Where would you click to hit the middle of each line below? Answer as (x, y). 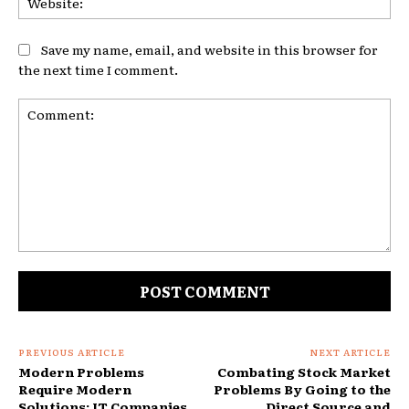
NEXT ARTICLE (350, 352)
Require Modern (75, 389)
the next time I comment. (98, 70)
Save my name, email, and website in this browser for (210, 49)
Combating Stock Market (304, 372)
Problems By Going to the (302, 389)
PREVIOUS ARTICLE (72, 352)
